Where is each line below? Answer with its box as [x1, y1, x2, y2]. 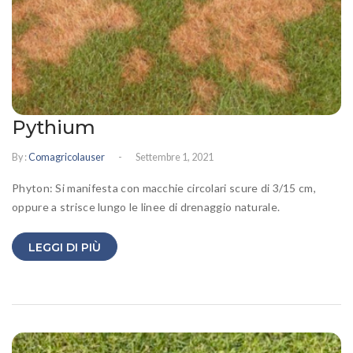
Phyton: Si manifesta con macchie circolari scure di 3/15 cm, [12, 181, 316, 195]
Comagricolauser [28, 151, 105, 164]
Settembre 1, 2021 [136, 151, 214, 164]
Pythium [12, 115, 95, 139]
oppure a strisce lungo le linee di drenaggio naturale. [12, 200, 281, 214]
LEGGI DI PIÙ [28, 240, 101, 255]
